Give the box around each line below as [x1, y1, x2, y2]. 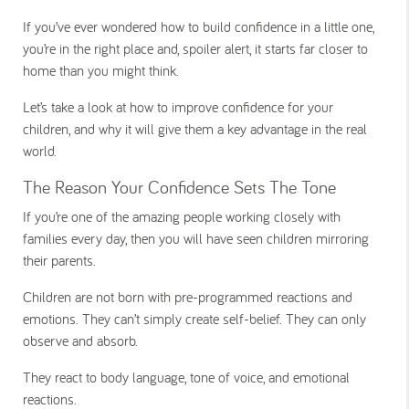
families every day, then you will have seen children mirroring [23, 229, 369, 247]
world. [23, 142, 57, 160]
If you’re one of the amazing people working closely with [23, 207, 341, 225]
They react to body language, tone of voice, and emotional [23, 368, 350, 386]
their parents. [23, 251, 100, 269]
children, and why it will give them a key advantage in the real [23, 120, 367, 138]
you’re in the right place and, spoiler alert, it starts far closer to [23, 39, 368, 58]
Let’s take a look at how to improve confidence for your [23, 98, 333, 116]
